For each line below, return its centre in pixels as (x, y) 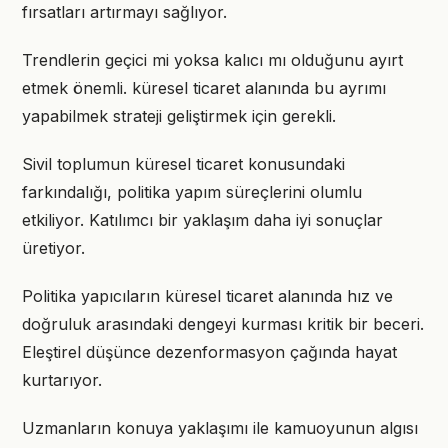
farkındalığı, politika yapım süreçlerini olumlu (192, 192)
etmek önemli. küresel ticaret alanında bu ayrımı (204, 88)
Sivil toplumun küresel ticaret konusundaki (183, 164)
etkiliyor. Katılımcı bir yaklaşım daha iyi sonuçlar (202, 220)
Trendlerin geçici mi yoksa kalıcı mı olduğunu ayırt (212, 60)
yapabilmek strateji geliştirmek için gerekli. (179, 116)
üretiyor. (53, 248)
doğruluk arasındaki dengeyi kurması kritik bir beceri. (223, 324)
